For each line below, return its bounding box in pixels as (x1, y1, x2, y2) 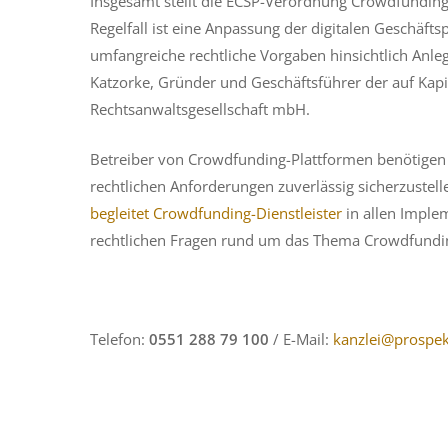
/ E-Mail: (269, 328, 333, 349)
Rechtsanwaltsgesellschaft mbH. (90, 99, 310, 119)
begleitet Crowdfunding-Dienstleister (90, 202, 342, 223)
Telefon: (90, 328, 149, 349)
